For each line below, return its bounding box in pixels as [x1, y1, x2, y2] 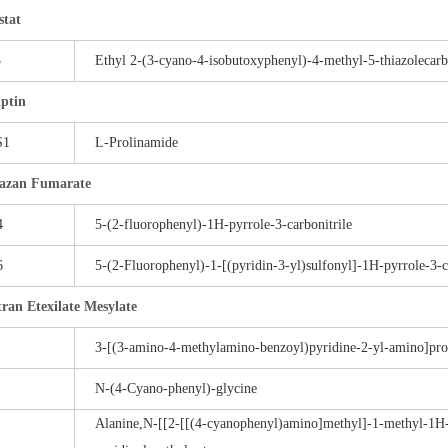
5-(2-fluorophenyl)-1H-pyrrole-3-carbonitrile [95, 217, 352, 232]
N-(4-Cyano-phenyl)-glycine [95, 381, 257, 396]
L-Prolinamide [95, 135, 178, 150]
